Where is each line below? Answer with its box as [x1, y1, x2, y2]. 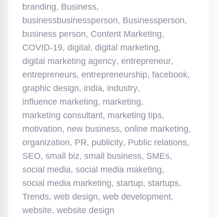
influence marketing [22, 97, 98, 107]
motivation [22, 124, 62, 134]
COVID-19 [22, 43, 62, 52]
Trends [22, 192, 49, 201]
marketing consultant [22, 110, 103, 120]
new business [67, 124, 120, 134]
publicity [92, 138, 123, 147]
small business [84, 151, 141, 161]
